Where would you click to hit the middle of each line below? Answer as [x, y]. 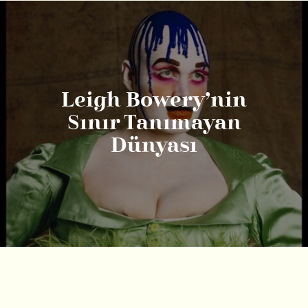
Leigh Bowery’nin [154, 101]
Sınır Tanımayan [154, 123]
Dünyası [154, 146]
